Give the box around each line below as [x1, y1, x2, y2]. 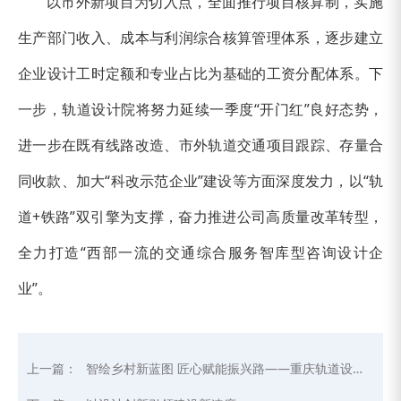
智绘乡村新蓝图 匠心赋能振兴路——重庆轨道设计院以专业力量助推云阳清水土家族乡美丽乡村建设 [86, 359, 353, 377]
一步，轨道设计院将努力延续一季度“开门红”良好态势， [18, 98, 383, 119]
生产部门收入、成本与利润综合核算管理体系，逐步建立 [18, 27, 383, 47]
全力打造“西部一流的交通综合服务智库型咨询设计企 [18, 242, 383, 262]
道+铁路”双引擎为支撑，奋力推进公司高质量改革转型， [18, 206, 383, 226]
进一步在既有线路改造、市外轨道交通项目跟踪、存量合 [18, 134, 383, 155]
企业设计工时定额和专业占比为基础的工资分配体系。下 [18, 63, 383, 83]
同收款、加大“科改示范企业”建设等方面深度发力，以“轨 [18, 170, 383, 191]
